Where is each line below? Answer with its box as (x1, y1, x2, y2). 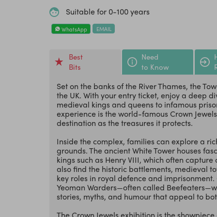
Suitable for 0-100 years (66, 6, 150, 17)
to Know (141, 62, 169, 73)
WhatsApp (60, 25, 87, 33)
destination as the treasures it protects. (57, 117, 193, 129)
